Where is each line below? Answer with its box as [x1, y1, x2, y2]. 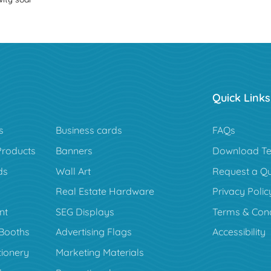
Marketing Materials [55, 246, 144, 259]
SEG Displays [55, 205, 114, 218]
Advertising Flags [55, 226, 132, 238]
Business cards [55, 124, 122, 137]
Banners [55, 145, 93, 157]
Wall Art [55, 165, 91, 177]
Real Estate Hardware [55, 185, 154, 198]
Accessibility [212, 226, 266, 238]
